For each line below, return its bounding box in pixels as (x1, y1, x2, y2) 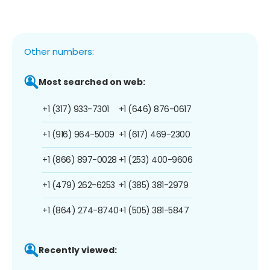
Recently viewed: (39, 243, 117, 256)
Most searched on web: (39, 75, 145, 88)
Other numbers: (24, 45, 94, 58)
